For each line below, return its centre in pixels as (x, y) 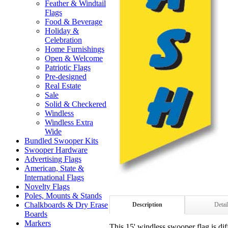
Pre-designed (66, 77)
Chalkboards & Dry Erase (66, 205)
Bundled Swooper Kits (61, 141)
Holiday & (62, 31)
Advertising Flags (53, 159)
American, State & (54, 168)
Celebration (63, 40)
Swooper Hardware (56, 150)
